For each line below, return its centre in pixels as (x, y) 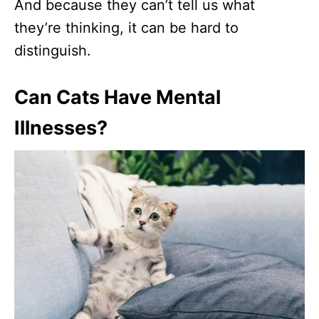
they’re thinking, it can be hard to (126, 27)
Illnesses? (61, 127)
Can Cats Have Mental (117, 97)
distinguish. (53, 50)
